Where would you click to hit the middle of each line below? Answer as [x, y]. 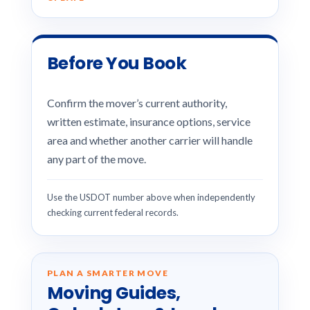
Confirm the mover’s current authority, [137, 103]
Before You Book [117, 63]
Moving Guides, [113, 293]
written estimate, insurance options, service [148, 121]
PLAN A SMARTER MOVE [108, 273]
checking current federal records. [112, 212]
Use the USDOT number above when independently [151, 197]
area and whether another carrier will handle [149, 140]
